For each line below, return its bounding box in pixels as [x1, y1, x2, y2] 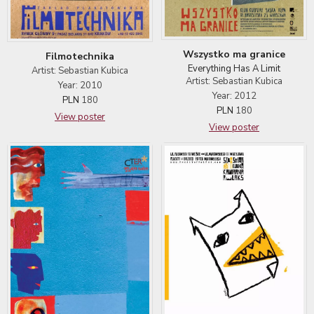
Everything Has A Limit [188, 62, 280, 75]
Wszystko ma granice [183, 47, 285, 61]
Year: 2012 [212, 89, 257, 102]
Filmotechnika [46, 49, 114, 63]
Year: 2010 [57, 78, 102, 92]
